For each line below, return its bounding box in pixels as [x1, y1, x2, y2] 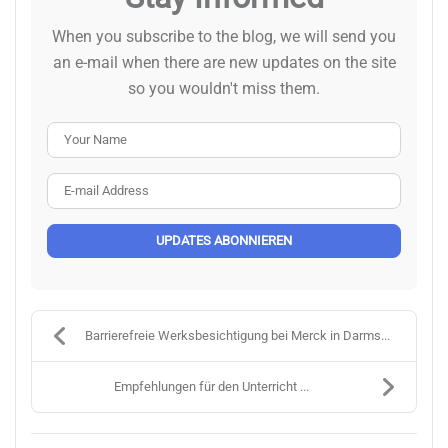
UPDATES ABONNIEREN [156, 232, 292, 248]
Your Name [223, 123, 301, 143]
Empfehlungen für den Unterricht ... [113, 378, 309, 394]
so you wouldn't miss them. [128, 78, 320, 98]
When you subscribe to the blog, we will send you [52, 26, 396, 46]
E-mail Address [223, 174, 328, 194]
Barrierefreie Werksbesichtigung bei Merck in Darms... [84, 327, 390, 343]
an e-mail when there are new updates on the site [52, 52, 396, 72]
